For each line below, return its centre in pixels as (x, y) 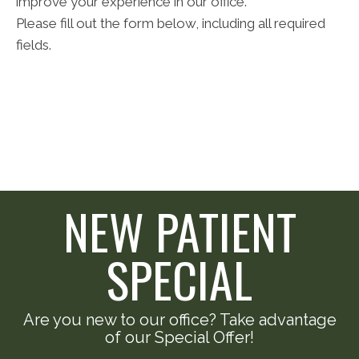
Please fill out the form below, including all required (171, 24)
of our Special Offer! (179, 338)
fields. (34, 45)
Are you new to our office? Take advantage (179, 320)
